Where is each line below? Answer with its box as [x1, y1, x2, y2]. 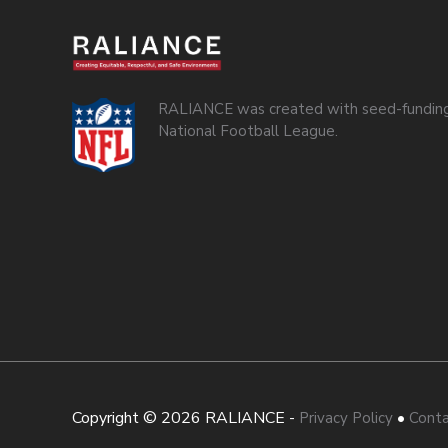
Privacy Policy [299, 408, 393, 429]
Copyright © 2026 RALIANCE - [72, 407, 299, 430]
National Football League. [157, 121, 338, 142]
